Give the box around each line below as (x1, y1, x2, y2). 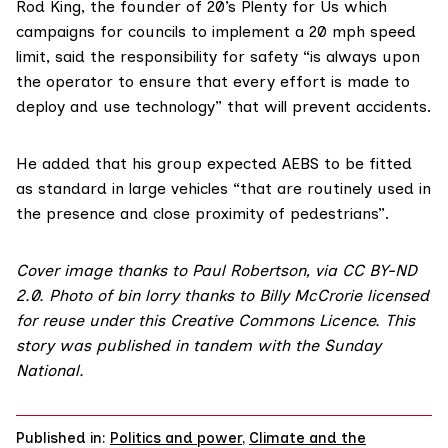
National (16, 361, 79, 381)
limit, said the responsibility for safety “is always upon (16, 47, 420, 67)
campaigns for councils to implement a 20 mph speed (16, 22, 416, 42)
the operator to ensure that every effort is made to (16, 72, 410, 92)
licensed (362, 286, 429, 306)
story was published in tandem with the (16, 336, 324, 356)
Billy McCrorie (259, 286, 362, 306)
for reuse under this (16, 311, 170, 331)
